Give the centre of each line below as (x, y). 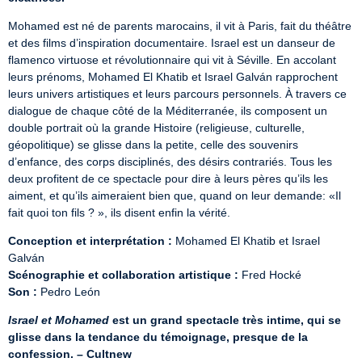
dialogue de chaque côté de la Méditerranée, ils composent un (168, 111)
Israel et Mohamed (59, 320)
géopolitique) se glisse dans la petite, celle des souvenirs (153, 145)
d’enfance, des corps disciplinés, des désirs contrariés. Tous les (170, 162)
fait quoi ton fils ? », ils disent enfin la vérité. (119, 213)
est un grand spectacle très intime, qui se (225, 320)
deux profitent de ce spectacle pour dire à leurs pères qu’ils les (168, 179)
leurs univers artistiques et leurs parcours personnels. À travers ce (177, 94)
